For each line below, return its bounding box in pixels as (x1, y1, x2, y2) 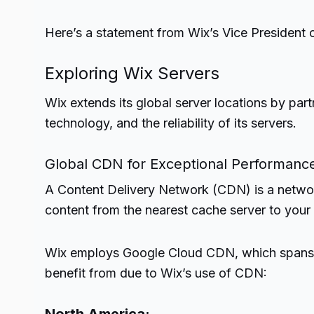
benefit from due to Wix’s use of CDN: (45, 266, 267, 280)
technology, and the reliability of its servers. (45, 116, 296, 130)
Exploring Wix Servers (45, 63, 219, 83)
